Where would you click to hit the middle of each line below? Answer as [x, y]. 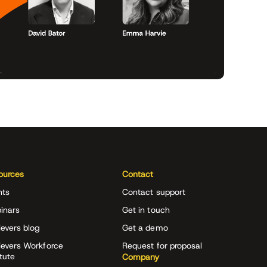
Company [141, 257]
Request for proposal [162, 245]
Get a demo [145, 227]
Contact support [154, 192]
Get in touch [146, 209]
